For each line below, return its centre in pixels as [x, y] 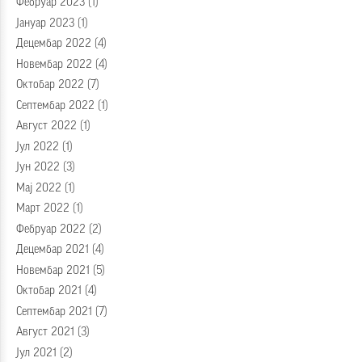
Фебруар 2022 [51, 229]
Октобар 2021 [49, 291]
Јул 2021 [36, 353]
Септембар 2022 [55, 105]
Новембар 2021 [53, 270]
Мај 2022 [39, 188]
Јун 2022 [38, 168]
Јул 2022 [38, 147]
